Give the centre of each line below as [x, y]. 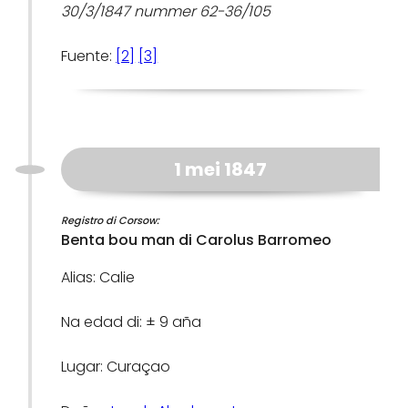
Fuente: [89, 56]
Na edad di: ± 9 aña [132, 322]
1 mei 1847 [220, 169]
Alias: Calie [98, 277]
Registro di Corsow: [111, 220]
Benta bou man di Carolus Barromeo [197, 240]
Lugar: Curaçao [116, 367]
